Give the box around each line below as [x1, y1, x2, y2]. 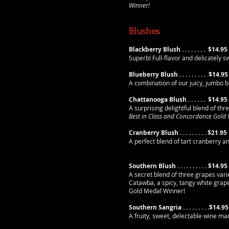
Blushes [129, 26, 160, 37]
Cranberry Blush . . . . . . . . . [129, 128, 208, 137]
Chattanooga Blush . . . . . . [129, 95, 207, 104]
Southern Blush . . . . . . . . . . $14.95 [129, 162, 227, 170]
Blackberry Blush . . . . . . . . [129, 45, 207, 54]
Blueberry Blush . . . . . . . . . [129, 70, 207, 79]
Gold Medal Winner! [129, 187, 185, 195]
